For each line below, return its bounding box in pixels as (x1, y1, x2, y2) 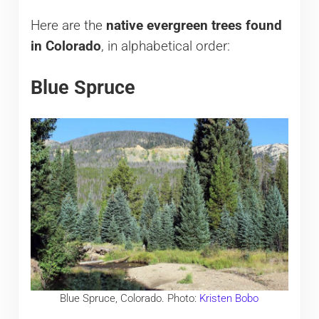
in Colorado (30, 38, 101, 55)
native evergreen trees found (105, 18, 282, 34)
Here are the (30, 18, 106, 34)
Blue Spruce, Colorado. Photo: (60, 291, 200, 305)
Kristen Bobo (199, 291, 259, 305)
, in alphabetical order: (100, 38, 230, 55)
